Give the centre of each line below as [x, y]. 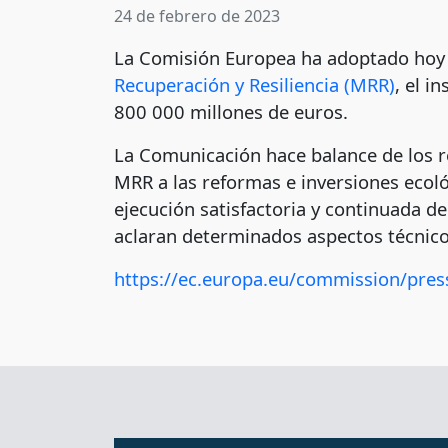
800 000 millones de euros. [231, 112]
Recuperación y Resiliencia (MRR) [254, 85]
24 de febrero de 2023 [197, 16]
